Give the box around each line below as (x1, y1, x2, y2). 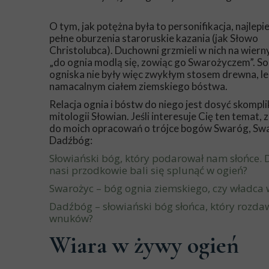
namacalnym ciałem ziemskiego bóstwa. (49, 80, 228, 92)
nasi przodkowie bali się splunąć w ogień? (49, 163, 247, 177)
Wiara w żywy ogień (49, 231, 239, 259)
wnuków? (49, 211, 93, 225)
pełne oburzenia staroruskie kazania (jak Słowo (49, 32, 258, 44)
